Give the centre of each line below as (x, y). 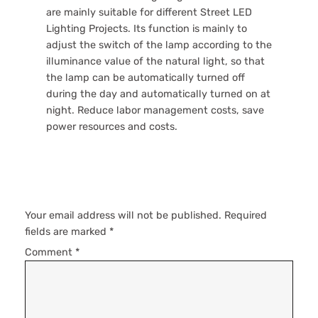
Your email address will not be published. (123, 216)
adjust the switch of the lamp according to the (159, 45)
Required (246, 216)
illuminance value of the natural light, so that (155, 61)
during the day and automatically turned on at (158, 94)
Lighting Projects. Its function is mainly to (147, 28)
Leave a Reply (75, 183)
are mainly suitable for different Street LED (149, 12)
